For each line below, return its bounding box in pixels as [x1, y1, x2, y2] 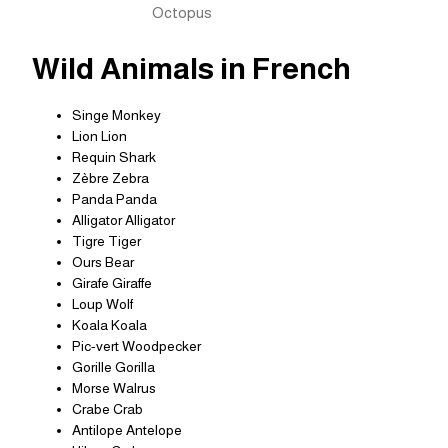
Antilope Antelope [72, 422, 182, 439]
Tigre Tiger [72, 233, 141, 250]
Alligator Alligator [72, 212, 175, 229]
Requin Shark [72, 149, 156, 166]
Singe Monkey [72, 107, 161, 124]
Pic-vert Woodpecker [72, 338, 201, 355]
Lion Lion [72, 128, 127, 145]
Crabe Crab [72, 401, 143, 418]
